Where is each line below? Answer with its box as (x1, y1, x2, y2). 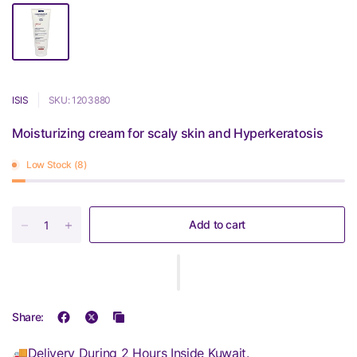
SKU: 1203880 (48, 94, 111, 106)
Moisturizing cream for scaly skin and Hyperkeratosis (12, 125, 324, 141)
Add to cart (189, 218, 245, 231)
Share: (12, 310, 45, 324)
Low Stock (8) (26, 159, 88, 171)
